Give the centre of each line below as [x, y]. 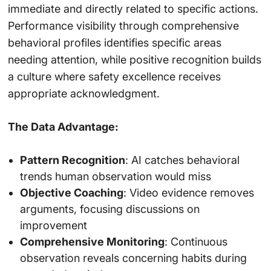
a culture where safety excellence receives [114, 76]
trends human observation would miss [115, 176]
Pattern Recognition [72, 160]
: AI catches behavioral [182, 160]
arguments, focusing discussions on [109, 209]
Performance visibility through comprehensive [123, 25]
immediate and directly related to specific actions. [133, 8]
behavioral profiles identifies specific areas [114, 42]
